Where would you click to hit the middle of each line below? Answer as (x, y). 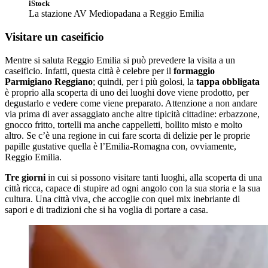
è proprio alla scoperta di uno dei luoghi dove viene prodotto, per (127, 92)
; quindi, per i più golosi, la (144, 81)
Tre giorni (25, 177)
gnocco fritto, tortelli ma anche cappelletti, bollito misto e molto (124, 124)
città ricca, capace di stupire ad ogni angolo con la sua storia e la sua (133, 188)
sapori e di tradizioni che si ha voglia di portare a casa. (106, 209)
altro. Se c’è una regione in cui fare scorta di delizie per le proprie (127, 135)
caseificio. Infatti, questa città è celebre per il (89, 71)
